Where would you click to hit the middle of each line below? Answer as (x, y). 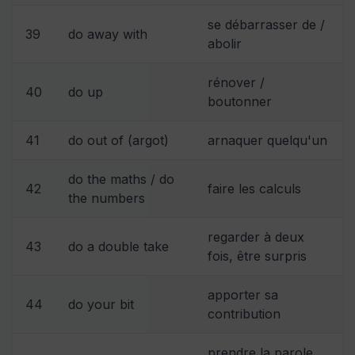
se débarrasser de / (266, 24)
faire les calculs (254, 188)
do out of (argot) (118, 140)
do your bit (101, 304)
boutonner (240, 101)
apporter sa (243, 294)
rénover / (236, 82)
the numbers (107, 198)
